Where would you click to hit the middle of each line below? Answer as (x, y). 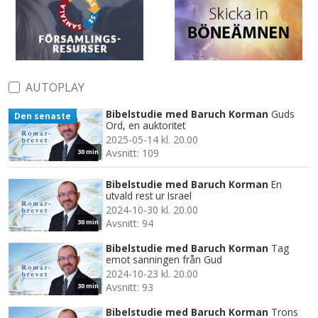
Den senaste (42, 116)
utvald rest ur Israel (149, 196)
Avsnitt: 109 (132, 153)
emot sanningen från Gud (164, 260)
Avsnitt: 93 (130, 287)
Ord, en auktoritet (146, 126)
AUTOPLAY (55, 88)
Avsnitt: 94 (130, 224)
